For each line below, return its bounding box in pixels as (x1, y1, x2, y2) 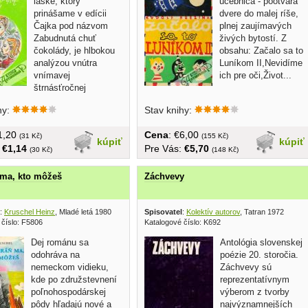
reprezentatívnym (220, 274, 289, 285)
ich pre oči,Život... (219, 69, 291, 80)
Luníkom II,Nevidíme (219, 57, 302, 68)
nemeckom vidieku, (31, 261, 109, 272)
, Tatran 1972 (240, 207, 284, 216)
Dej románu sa (31, 236, 89, 247)
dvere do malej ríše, (219, 8, 298, 19)
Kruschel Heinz (4, 207, 55, 216)
